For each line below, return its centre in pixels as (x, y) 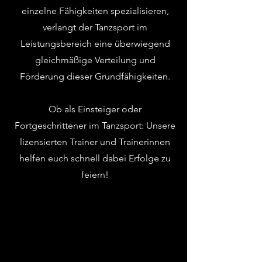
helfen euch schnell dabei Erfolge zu (95, 158)
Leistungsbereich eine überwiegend (95, 44)
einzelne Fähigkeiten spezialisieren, (95, 11)
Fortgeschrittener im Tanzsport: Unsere (95, 125)
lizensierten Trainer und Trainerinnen (95, 142)
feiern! (95, 175)
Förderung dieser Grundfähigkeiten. (95, 76)
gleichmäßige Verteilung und (95, 60)
